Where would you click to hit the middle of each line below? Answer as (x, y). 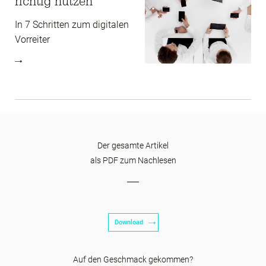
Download (129, 223)
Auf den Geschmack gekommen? (133, 260)
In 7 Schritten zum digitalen (72, 25)
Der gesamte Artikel (133, 146)
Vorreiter (32, 40)
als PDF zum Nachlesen (133, 161)
